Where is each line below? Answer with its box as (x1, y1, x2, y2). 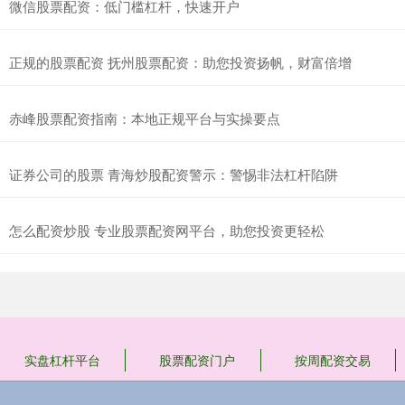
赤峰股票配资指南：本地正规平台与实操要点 (9, 108, 280, 128)
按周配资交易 (294, 351, 371, 370)
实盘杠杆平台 (24, 351, 101, 370)
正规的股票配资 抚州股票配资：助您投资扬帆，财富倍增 (9, 52, 352, 72)
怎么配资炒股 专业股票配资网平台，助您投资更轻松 (9, 221, 325, 240)
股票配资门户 (159, 351, 236, 370)
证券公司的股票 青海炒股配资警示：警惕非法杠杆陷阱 (9, 165, 338, 184)
